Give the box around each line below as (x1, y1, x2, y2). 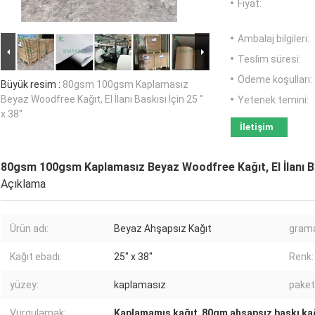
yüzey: (10, 279, 39, 291)
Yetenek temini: (238, 94, 309, 106)
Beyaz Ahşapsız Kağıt (114, 223, 212, 235)
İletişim (240, 122, 274, 133)
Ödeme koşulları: (238, 74, 312, 86)
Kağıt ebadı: (10, 251, 62, 263)
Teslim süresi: (238, 53, 301, 65)
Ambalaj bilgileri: (238, 33, 309, 45)
